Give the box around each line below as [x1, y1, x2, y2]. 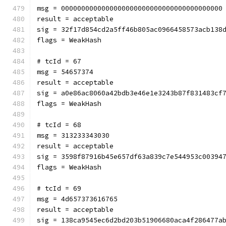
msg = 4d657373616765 [37, 195, 118, 203]
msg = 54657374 [37, 68, 93, 76]
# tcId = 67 [37, 57, 81, 66]
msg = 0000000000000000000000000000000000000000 [37, 4, 222, 13]
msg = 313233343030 [37, 131, 109, 140]
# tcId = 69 [37, 184, 81, 193]
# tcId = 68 [37, 121, 81, 129]
